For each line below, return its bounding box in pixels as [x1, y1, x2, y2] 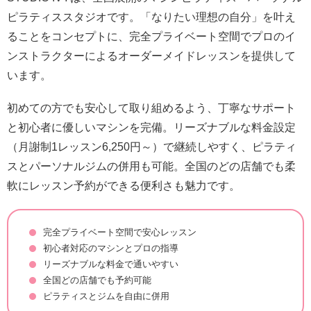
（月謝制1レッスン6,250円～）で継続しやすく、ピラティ [7, 141, 296, 153]
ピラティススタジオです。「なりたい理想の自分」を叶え [7, 10, 296, 23]
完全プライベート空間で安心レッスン [43, 227, 196, 238]
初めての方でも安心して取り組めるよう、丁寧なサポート [7, 102, 296, 115]
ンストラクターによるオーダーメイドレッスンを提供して [7, 49, 296, 62]
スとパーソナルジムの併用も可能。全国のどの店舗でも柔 [7, 160, 296, 173]
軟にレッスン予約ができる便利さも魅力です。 [7, 180, 240, 192]
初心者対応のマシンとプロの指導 [43, 243, 178, 254]
